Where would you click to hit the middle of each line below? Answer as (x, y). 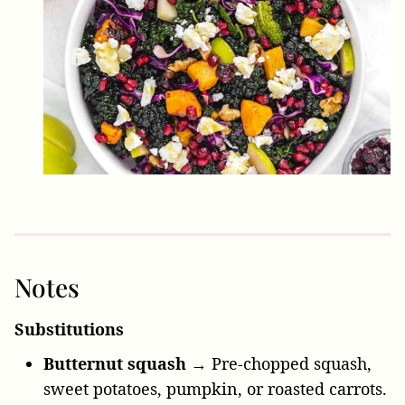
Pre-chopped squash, (289, 363)
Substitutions (69, 329)
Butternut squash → (125, 363)
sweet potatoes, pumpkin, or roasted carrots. (215, 388)
